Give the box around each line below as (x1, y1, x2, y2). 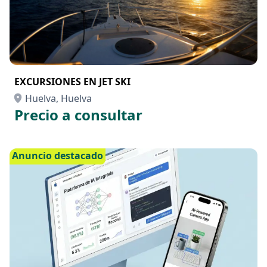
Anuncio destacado (12, 149, 103, 162)
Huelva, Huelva (25, 92, 92, 105)
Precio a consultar (14, 105, 142, 125)
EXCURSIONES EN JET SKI (14, 75, 131, 88)
